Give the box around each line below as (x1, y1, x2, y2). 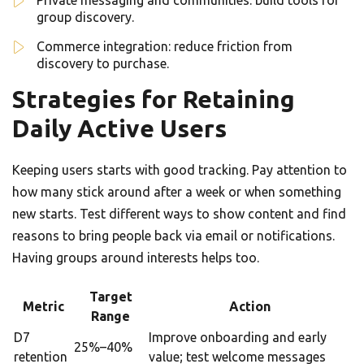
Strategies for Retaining (12, 85, 295, 114)
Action (228, 299, 271, 314)
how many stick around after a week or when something (12, 184, 341, 200)
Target (89, 289, 132, 305)
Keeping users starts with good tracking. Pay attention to (12, 162, 347, 178)
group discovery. (37, 10, 134, 25)
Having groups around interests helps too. (12, 250, 259, 266)
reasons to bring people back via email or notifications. (12, 228, 335, 244)
